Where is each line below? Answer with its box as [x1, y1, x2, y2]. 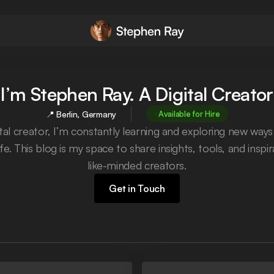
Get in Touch [109, 182, 165, 194]
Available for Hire [158, 108, 220, 119]
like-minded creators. [87, 158, 187, 172]
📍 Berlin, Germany [45, 108, 116, 119]
